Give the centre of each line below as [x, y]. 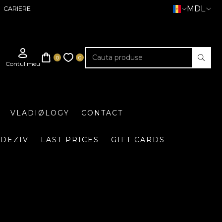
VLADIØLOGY [40, 113]
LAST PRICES [70, 140]
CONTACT [102, 113]
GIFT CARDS [138, 140]
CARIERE [17, 9]
